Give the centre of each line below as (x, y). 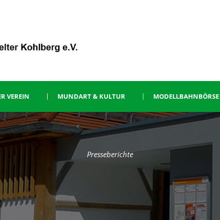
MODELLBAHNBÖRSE (186, 96)
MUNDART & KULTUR (91, 96)
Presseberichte (110, 154)
